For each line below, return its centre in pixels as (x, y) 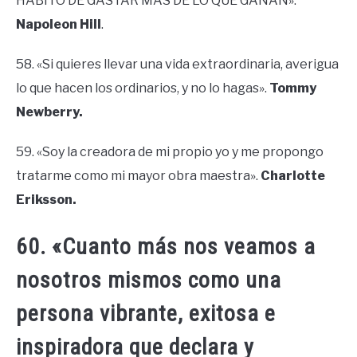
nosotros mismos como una (149, 280)
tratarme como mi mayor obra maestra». (138, 175)
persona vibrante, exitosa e (146, 314)
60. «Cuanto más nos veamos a (166, 247)
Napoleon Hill (59, 24)
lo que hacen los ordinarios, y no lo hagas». (143, 88)
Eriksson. (46, 199)
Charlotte (293, 175)
